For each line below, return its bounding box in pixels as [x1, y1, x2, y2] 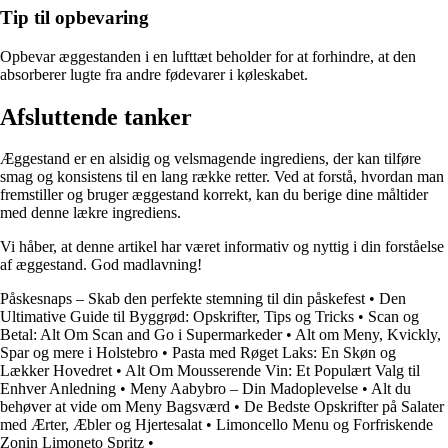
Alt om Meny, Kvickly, [295, 326, 441, 344]
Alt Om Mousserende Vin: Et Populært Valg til [125, 362, 420, 380]
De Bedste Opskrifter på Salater [244, 398, 444, 416]
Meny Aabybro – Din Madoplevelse [130, 380, 358, 398]
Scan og [368, 308, 419, 326]
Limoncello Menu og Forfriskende [216, 416, 433, 434]
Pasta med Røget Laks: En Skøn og [172, 344, 396, 362]
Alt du [371, 380, 411, 398]
